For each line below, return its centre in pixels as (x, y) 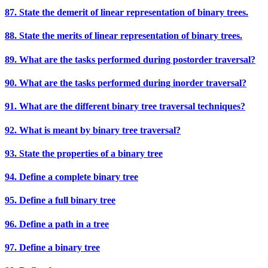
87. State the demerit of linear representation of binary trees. (127, 13)
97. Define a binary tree (52, 247)
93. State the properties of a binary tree (84, 153)
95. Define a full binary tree (60, 200)
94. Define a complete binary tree (71, 177)
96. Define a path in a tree (57, 224)
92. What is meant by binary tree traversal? (93, 130)
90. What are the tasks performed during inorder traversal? (126, 83)
